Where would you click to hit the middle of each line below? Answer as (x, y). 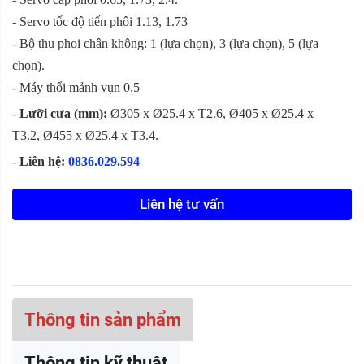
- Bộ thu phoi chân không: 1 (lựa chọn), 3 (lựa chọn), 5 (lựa (165, 44)
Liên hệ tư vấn (182, 204)
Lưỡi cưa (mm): (63, 114)
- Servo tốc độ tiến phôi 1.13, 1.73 (100, 22)
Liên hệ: (42, 162)
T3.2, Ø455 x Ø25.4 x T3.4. (85, 136)
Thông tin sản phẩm (103, 320)
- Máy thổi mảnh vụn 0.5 (76, 88)
